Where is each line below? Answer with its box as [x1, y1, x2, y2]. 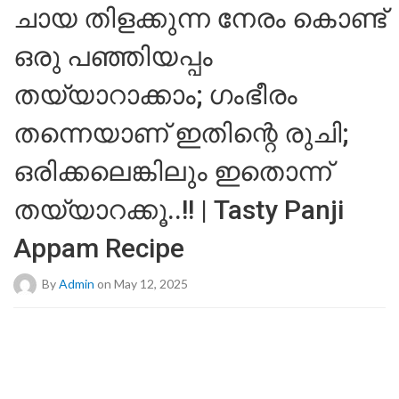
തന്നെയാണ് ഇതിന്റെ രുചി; [13, 118, 348, 149]
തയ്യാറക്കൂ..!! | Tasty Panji [13, 194, 344, 225]
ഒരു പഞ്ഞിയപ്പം [13, 41, 213, 72]
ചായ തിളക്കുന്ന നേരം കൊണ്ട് [13, 3, 386, 34]
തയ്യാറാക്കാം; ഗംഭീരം [13, 79, 297, 110]
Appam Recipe [13, 232, 184, 264]
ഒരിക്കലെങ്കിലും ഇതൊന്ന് [13, 156, 331, 187]
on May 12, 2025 [94, 275, 188, 291]
